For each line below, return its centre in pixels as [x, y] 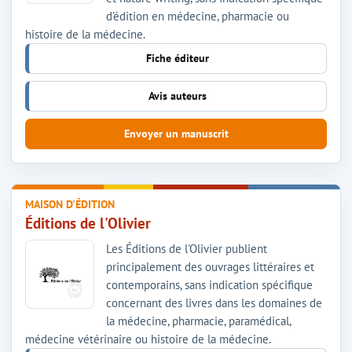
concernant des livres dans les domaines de [214, 302]
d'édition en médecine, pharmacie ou [198, 16]
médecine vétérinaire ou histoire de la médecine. [148, 339]
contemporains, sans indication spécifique [209, 284]
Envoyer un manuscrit [176, 133]
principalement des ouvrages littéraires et [210, 266]
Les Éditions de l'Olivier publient [187, 248]
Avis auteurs [178, 95]
